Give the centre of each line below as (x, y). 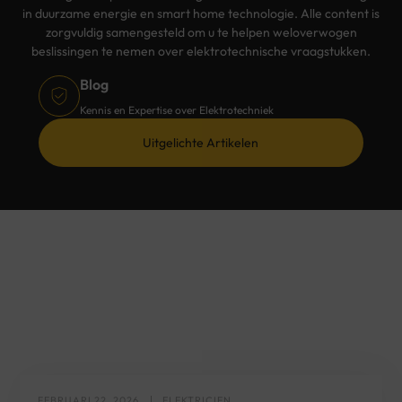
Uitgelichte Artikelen (201, 143)
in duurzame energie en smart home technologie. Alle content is (201, 13)
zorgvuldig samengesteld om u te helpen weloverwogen (201, 32)
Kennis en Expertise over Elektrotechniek (176, 110)
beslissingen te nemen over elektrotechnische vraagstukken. (201, 51)
